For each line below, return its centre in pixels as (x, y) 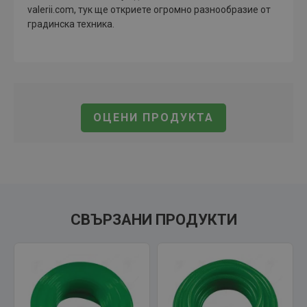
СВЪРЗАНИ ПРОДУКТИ (153, 220)
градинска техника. (71, 24)
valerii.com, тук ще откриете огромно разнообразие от (149, 10)
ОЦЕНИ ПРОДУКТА (153, 118)
